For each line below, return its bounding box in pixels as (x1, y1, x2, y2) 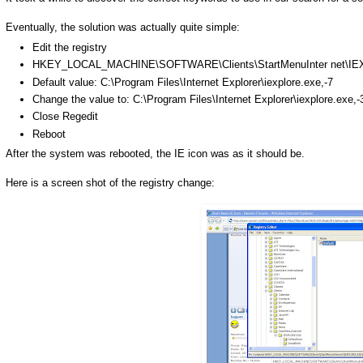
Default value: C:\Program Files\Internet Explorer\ (32, 75, 264, 88)
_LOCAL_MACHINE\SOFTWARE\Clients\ (62, 58, 258, 71)
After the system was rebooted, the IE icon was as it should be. (6, 147, 305, 160)
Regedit (62, 110, 98, 123)
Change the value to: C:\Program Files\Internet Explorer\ (32, 92, 297, 105)
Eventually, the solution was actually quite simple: (6, 21, 240, 34)
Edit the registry (32, 41, 107, 54)
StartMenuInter (258, 58, 327, 71)
